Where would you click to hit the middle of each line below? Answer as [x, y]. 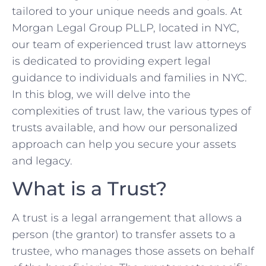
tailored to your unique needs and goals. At [127, 11]
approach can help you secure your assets [124, 144]
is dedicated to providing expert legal [111, 61]
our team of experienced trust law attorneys [129, 44]
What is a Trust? [89, 189]
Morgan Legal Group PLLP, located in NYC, [126, 28]
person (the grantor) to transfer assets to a [124, 235]
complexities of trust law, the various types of [132, 111]
